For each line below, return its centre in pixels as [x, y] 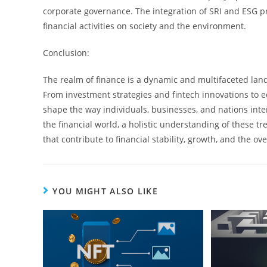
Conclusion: [66, 52]
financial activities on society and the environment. [145, 26]
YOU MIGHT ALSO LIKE [105, 191]
